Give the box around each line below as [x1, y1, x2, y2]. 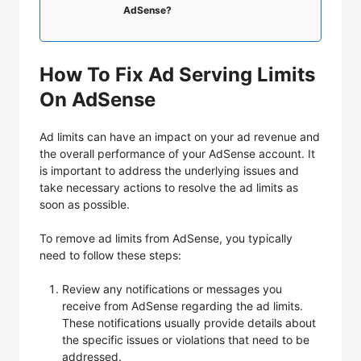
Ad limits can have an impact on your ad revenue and [39, 130, 320, 143]
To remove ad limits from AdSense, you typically [39, 231, 293, 245]
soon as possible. [39, 197, 130, 211]
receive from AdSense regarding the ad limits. [62, 299, 303, 313]
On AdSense [39, 88, 156, 111]
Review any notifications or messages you [62, 282, 282, 296]
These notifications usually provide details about [62, 316, 316, 330]
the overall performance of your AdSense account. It [39, 147, 315, 160]
